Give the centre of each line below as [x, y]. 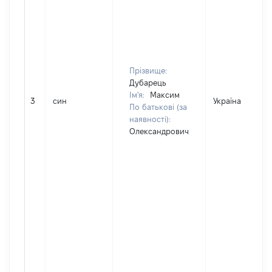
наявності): [150, 119]
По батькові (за [158, 107]
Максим [165, 95]
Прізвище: [148, 70]
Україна [227, 101]
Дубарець [148, 83]
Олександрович [159, 131]
